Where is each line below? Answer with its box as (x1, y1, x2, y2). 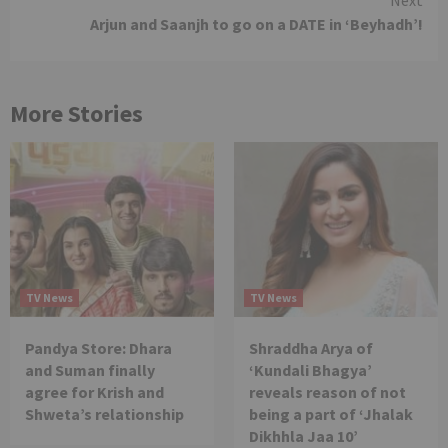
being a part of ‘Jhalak (249, 403, 413, 424)
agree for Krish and (25, 381, 164, 402)
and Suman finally (25, 359, 155, 380)
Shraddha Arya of (249, 337, 373, 358)
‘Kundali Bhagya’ (249, 359, 372, 380)
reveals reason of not (249, 381, 406, 402)
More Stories (10, 97, 143, 129)
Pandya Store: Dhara (25, 337, 172, 358)
